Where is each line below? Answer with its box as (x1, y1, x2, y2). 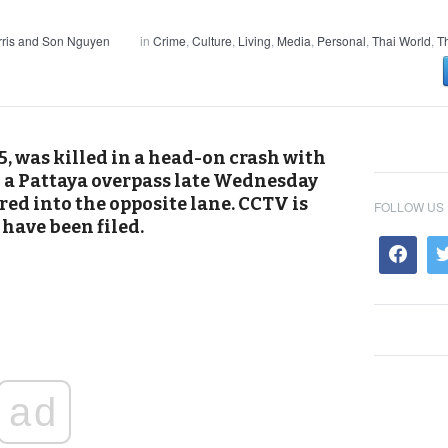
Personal (317, 32, 366, 49)
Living (238, 32, 271, 49)
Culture (192, 32, 232, 49)
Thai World (372, 32, 431, 49)
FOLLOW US (374, 198, 444, 215)
